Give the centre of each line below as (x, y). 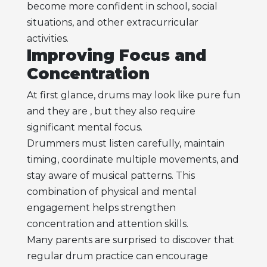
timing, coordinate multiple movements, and (133, 160)
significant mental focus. (84, 128)
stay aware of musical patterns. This (111, 176)
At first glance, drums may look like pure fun (133, 95)
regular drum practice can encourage (117, 256)
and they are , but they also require (111, 111)
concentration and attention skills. (107, 224)
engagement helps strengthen (101, 208)
